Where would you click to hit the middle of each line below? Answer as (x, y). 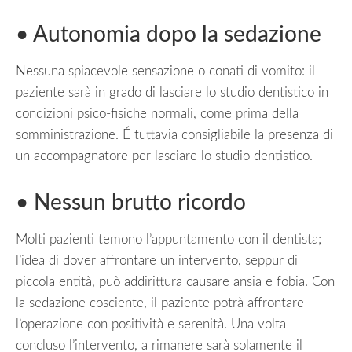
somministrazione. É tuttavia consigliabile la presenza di (174, 134)
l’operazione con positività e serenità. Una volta (151, 324)
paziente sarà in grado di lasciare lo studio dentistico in (172, 92)
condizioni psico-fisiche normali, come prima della (157, 113)
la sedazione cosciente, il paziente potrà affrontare (160, 302)
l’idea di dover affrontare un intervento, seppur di (157, 260)
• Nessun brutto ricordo (131, 202)
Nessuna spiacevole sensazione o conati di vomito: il (165, 71)
